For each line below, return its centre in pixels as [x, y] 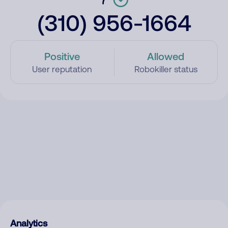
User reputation [62, 69]
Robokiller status [166, 69]
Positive [62, 56]
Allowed [166, 56]
